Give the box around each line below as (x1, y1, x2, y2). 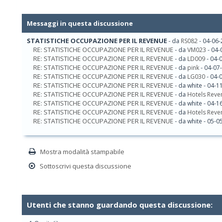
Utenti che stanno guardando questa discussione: (27, 200, 213, 210)
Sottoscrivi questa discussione (39, 162, 131, 170)
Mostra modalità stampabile (40, 147, 124, 156)
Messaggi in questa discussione (27, 19, 133, 28)
